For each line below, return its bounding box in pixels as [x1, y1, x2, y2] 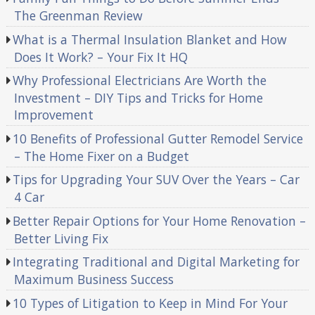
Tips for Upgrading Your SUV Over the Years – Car [13, 171, 300, 188]
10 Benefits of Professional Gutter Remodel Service [13, 129, 304, 147]
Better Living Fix [13, 229, 108, 247]
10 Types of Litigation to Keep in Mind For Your [13, 294, 288, 311]
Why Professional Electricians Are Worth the [13, 72, 267, 89]
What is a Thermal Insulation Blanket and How [13, 30, 288, 48]
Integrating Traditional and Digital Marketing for [13, 253, 300, 271]
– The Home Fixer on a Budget [13, 147, 189, 165]
